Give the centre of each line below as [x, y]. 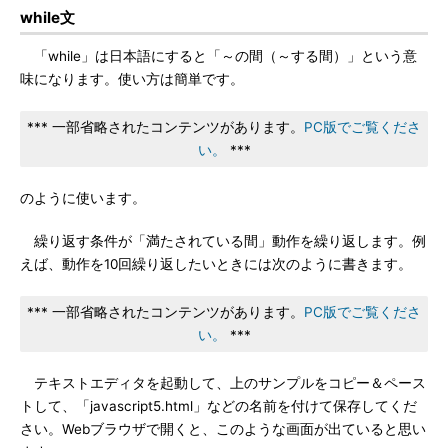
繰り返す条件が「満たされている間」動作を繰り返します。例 [223, 241]
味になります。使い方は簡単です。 [132, 79]
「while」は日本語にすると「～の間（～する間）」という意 [218, 56]
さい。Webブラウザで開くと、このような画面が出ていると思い [223, 429]
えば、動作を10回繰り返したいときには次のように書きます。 [216, 264]
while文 [47, 17]
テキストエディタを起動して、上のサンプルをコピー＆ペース [223, 383]
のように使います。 [83, 198]
